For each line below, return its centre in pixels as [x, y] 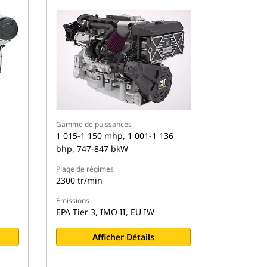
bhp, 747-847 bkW [92, 149]
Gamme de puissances [94, 125]
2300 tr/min [80, 181]
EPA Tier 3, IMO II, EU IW [105, 212]
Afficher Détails [124, 237]
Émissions [73, 201]
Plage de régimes [85, 169]
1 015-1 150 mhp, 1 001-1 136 [115, 136]
